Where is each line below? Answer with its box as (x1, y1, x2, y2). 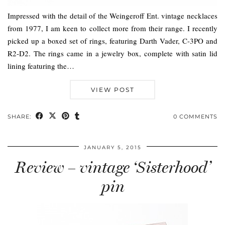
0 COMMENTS (173, 113, 217, 120)
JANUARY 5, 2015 (83, 144, 142, 151)
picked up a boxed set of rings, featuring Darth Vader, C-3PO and (8, 35, 217, 46)
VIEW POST (90, 85, 135, 93)
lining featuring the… (8, 60, 74, 71)
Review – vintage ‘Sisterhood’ (15, 157, 210, 177)
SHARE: (8, 113, 33, 120)
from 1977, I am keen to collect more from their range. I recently (8, 23, 217, 33)
